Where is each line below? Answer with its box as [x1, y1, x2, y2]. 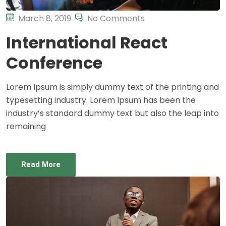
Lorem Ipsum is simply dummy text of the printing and [6, 81, 219, 93]
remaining [6, 121, 46, 133]
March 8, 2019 [18, 13, 71, 25]
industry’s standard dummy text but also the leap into [6, 107, 219, 120]
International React [6, 31, 167, 54]
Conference [6, 51, 102, 75]
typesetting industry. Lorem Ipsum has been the [6, 94, 196, 106]
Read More [21, 160, 61, 169]
